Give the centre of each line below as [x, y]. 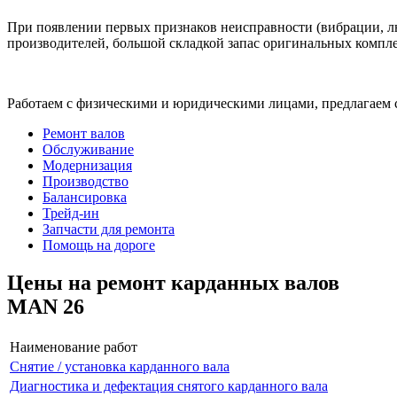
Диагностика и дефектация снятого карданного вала [169, 385]
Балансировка [85, 197]
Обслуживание [88, 149]
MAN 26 [46, 306]
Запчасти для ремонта [109, 229]
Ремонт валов [84, 133]
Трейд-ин [71, 213]
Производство [86, 181]
